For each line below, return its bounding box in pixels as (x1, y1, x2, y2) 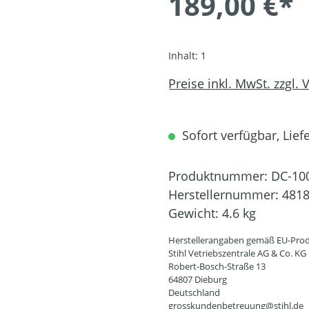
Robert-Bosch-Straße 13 (168, 260, 266, 273)
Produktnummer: (168, 168, 271, 185)
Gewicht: (168, 205, 222, 222)
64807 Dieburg (168, 273, 227, 286)
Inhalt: (168, 49, 201, 63)
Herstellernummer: (168, 186, 282, 203)
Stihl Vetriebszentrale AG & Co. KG (168, 247, 306, 260)
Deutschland (168, 286, 220, 299)
